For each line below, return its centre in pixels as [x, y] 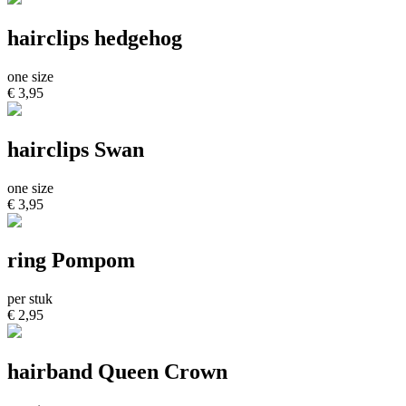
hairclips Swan [76, 149]
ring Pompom [71, 261]
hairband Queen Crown [117, 372]
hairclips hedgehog [95, 38]
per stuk [30, 299]
